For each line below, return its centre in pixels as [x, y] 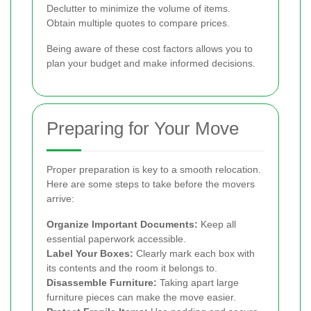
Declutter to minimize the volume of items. [138, 9]
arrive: [60, 199]
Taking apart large [198, 283]
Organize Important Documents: [122, 225]
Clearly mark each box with [194, 254]
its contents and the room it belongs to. [132, 268]
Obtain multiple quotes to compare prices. [138, 23]
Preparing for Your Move [143, 129]
